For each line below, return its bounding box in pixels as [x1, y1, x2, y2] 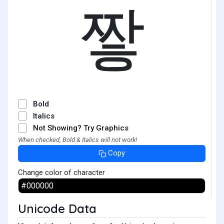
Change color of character [18, 167, 105, 177]
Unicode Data [18, 200, 96, 216]
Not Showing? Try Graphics [33, 123, 128, 132]
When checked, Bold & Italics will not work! [18, 136, 137, 143]
